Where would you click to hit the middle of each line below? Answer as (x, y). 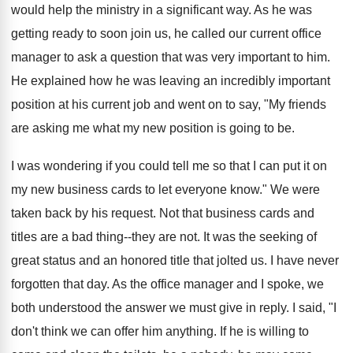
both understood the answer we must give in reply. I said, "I (174, 308)
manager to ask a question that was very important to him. (171, 57)
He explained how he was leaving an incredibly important (171, 81)
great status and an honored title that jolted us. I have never (175, 260)
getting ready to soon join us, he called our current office (166, 33)
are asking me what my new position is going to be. (153, 128)
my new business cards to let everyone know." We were (165, 190)
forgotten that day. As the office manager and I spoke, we (167, 284)
